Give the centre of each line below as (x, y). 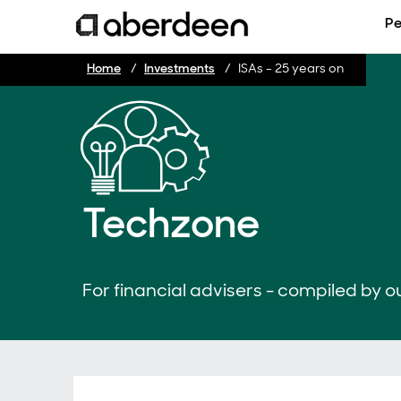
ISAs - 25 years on (291, 68)
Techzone (171, 223)
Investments (179, 68)
